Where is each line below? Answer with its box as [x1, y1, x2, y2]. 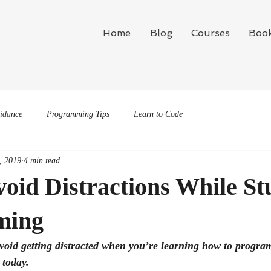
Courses [191, 27, 230, 39]
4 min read [24, 155, 60, 165]
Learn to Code [134, 109, 183, 119]
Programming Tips [47, 109, 109, 119]
